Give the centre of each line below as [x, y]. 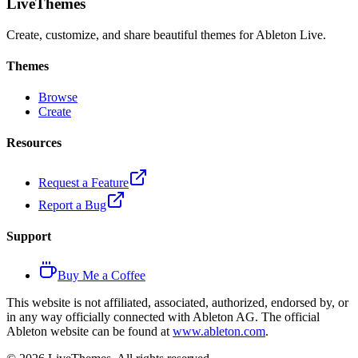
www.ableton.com [219, 332]
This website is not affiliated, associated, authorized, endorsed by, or [177, 303]
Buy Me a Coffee [101, 276]
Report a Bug [72, 205]
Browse [58, 97]
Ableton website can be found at [88, 332]
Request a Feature [84, 182]
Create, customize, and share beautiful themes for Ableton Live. [166, 34]
